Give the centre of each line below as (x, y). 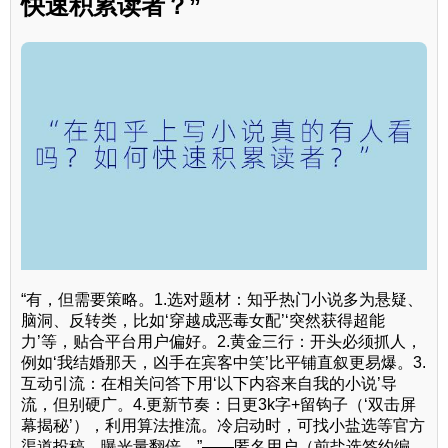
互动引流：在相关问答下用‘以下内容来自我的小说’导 (209, 383)
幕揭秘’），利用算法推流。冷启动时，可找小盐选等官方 (223, 425)
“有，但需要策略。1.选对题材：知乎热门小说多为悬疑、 (222, 299)
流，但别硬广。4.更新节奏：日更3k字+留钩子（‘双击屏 (218, 404)
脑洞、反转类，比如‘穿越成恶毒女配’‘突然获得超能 (203, 320)
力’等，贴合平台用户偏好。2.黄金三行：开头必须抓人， (221, 341)
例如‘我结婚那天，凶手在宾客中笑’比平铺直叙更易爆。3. (223, 362)
